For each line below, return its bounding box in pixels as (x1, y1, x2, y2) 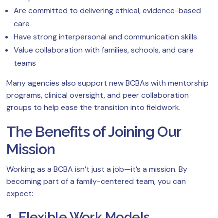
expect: (6, 188, 33, 199)
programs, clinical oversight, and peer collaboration (6, 90, 189, 101)
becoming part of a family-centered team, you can (6, 176, 186, 187)
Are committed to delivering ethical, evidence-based (14, 5, 201, 16)
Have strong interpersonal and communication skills (14, 32, 197, 42)
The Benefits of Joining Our (6, 123, 181, 141)
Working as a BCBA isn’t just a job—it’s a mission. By (6, 164, 187, 175)
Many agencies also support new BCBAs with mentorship (6, 78, 209, 89)
